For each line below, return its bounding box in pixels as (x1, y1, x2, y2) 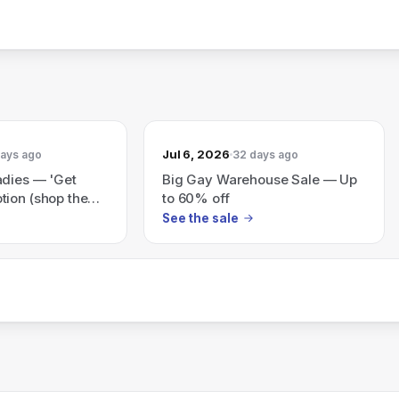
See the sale (162, 210, 239, 225)
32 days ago (232, 147, 298, 161)
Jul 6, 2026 (162, 147, 230, 161)
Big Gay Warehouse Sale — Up (162, 171, 357, 188)
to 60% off (162, 190, 230, 207)
